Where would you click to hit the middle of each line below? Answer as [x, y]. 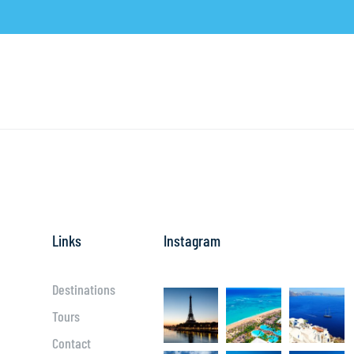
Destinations [83, 289]
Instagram [192, 240]
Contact [71, 343]
